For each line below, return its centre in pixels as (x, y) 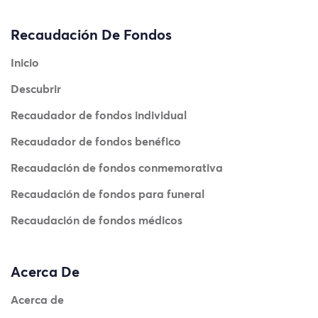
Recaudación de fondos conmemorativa (117, 168)
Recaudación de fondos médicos (97, 220)
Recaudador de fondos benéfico (96, 141)
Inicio (25, 62)
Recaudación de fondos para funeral (108, 194)
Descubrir (36, 89)
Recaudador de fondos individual (99, 115)
